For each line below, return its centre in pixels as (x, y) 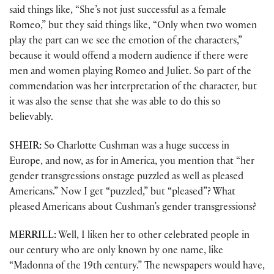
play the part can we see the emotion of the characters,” (126, 42)
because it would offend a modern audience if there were (129, 57)
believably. (31, 119)
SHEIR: (25, 147)
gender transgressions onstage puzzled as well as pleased (126, 177)
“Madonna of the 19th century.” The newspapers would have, (137, 267)
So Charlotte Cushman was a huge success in (135, 147)
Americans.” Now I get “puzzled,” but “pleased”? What (122, 193)
